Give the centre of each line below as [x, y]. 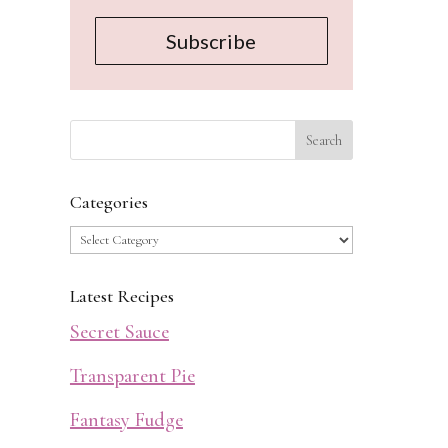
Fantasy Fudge [126, 420]
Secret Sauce [119, 332]
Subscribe [211, 41]
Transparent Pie [132, 376]
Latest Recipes [121, 296]
